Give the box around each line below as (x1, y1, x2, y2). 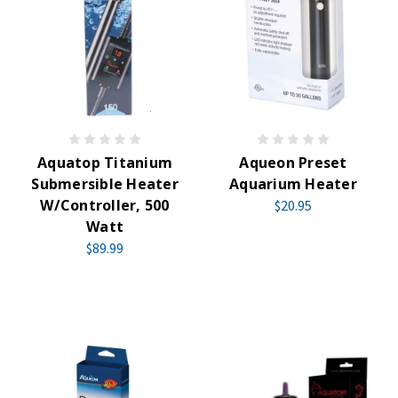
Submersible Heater (31, 174, 179, 194)
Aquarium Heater (229, 174, 357, 194)
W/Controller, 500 (40, 195, 170, 215)
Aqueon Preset (239, 153, 347, 172)
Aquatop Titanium (37, 153, 172, 172)
